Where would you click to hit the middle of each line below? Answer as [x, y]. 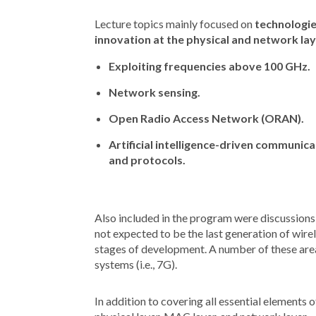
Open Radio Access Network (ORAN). [207, 119]
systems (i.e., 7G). [136, 265]
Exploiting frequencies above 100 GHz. [210, 66]
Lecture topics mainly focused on [175, 24]
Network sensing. [155, 92]
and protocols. [147, 160]
